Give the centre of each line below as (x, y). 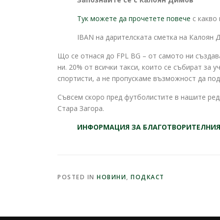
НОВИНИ (111, 177)
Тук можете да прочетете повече (134, 19)
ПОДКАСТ (148, 177)
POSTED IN (77, 177)
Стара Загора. (81, 109)
